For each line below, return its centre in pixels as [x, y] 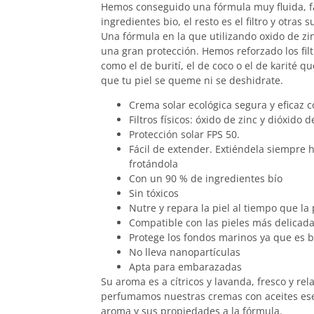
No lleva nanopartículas [185, 252]
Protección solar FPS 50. [184, 135]
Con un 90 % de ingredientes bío [206, 179]
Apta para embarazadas [185, 267]
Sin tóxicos [154, 193]
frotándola [153, 164]
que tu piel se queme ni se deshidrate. [192, 80]
